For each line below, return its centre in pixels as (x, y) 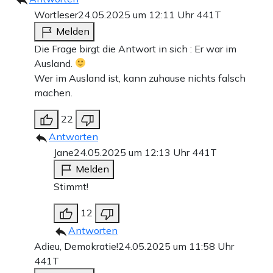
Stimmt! (71, 186)
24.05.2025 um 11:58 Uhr (176, 246)
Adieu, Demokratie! (76, 246)
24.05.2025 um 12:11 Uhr (137, 14)
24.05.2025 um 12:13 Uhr (133, 152)
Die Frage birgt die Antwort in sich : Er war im (135, 48)
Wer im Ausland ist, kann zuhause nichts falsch (140, 78)
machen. (53, 92)
